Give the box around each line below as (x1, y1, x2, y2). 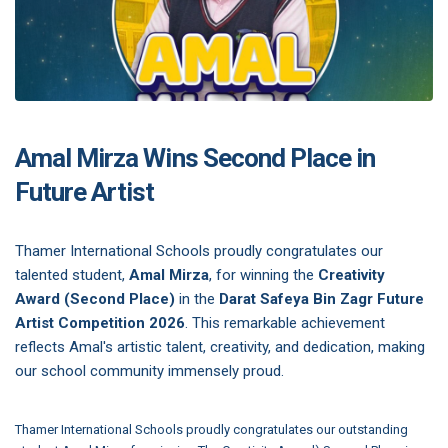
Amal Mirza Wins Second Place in (15, 142, 376, 173)
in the (175, 289, 219, 308)
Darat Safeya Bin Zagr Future (219, 289, 424, 308)
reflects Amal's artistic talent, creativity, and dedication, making (15, 337, 425, 356)
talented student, (15, 265, 129, 284)
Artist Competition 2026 (15, 313, 185, 332)
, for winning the (209, 265, 318, 284)
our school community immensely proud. (15, 361, 284, 380)
